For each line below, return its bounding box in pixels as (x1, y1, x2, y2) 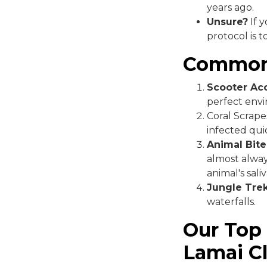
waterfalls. (207, 195, 256, 207)
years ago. (207, 1, 254, 13)
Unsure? (207, 15, 248, 27)
